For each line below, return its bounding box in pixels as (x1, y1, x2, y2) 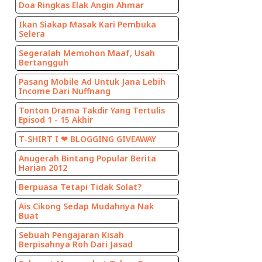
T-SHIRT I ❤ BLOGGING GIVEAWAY (19, 133, 156, 145)
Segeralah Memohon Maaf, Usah (19, 47, 155, 59)
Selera (19, 28, 45, 40)
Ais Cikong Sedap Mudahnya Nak (19, 201, 154, 212)
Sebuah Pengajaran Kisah (19, 229, 124, 241)
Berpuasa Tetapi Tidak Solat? (19, 181, 142, 193)
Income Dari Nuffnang (19, 85, 111, 97)
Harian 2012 (19, 162, 67, 174)
